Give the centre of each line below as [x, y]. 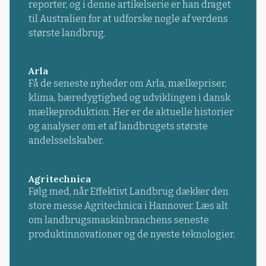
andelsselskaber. [66, 141]
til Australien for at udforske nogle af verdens [128, 19]
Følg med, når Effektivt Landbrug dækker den [128, 191]
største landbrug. [67, 33]
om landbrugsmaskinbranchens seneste [118, 220]
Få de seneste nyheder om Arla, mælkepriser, [127, 84]
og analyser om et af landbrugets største [118, 126]
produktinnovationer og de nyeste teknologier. [132, 234]
